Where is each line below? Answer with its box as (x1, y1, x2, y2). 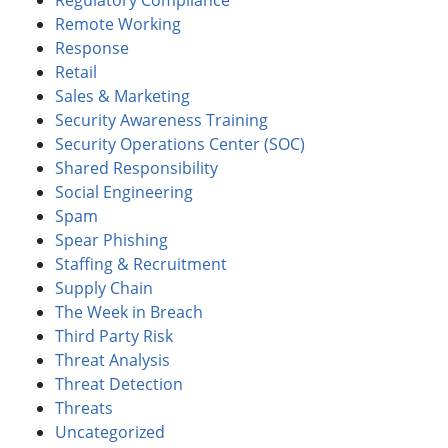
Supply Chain (55, 276, 153, 299)
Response (55, 36, 129, 59)
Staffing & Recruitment (55, 252, 227, 275)
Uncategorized (55, 420, 165, 443)
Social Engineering (55, 180, 193, 203)
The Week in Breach (55, 300, 203, 323)
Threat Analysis (55, 348, 170, 371)
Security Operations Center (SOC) (55, 132, 305, 155)
